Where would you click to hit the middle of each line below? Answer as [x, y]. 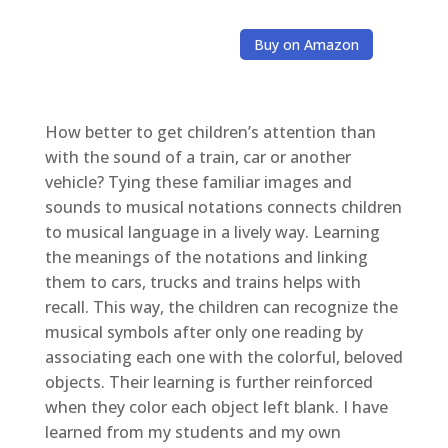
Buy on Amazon [307, 45]
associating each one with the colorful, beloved [223, 357]
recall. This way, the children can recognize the [221, 307]
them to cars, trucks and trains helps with [202, 282]
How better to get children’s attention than [210, 132]
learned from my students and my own [192, 432]
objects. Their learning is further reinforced [208, 382]
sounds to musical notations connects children [223, 207]
